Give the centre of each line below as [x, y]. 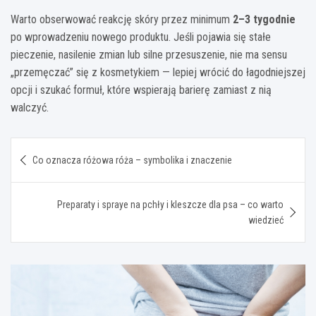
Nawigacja [55, 147]
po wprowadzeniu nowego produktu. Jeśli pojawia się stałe [141, 37]
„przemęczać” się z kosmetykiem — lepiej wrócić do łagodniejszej [158, 72]
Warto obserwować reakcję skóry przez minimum [122, 19]
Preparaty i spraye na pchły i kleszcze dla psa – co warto [170, 204]
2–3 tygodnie [264, 19]
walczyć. [30, 107]
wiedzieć [266, 220]
